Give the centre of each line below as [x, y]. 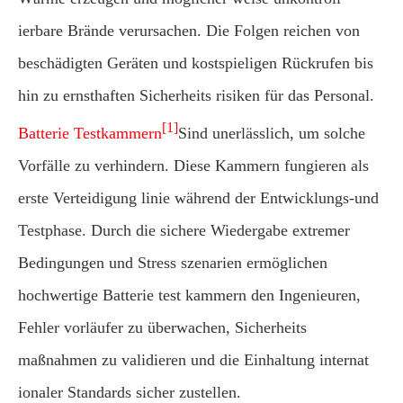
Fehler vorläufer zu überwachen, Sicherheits [162, 327]
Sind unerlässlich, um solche [272, 133]
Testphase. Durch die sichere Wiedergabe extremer [184, 230]
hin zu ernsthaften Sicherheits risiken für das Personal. [196, 95]
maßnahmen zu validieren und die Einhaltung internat [193, 360]
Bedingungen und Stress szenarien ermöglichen [173, 263]
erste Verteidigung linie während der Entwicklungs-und [198, 198]
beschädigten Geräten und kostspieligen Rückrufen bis [196, 63]
